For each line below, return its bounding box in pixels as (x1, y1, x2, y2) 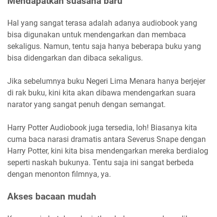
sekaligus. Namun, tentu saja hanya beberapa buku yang (7, 41, 201, 51)
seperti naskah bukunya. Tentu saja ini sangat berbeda (7, 157, 194, 167)
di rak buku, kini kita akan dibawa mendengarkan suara (7, 88, 196, 97)
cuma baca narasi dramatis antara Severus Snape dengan (7, 134, 206, 144)
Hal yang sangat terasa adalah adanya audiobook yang (7, 18, 197, 28)
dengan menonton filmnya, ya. (7, 169, 111, 179)
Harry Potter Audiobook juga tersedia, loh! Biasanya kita (7, 123, 197, 132)
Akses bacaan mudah (7, 190, 96, 202)
